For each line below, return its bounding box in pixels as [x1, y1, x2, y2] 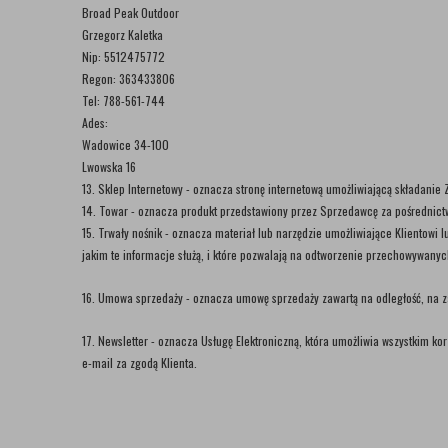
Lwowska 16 [82, 158, 139, 175]
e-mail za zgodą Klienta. [82, 354, 200, 371]
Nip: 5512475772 [82, 48, 165, 65]
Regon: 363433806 [82, 70, 175, 87]
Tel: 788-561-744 [82, 92, 165, 109]
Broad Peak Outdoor [82, 4, 182, 21]
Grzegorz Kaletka [82, 26, 166, 43]
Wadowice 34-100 [82, 136, 169, 153]
